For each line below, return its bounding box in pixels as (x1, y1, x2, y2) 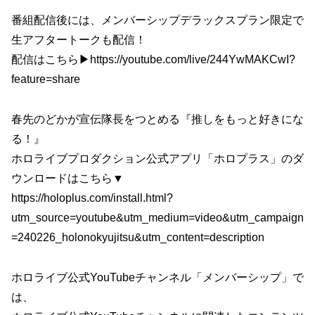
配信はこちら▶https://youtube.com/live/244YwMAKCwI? (11, 53, 295, 66)
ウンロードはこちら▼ (11, 172, 124, 185)
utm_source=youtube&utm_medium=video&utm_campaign (11, 212, 304, 224)
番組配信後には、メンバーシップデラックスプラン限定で (11, 14, 304, 27)
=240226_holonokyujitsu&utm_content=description (11, 231, 264, 244)
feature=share (11, 73, 80, 86)
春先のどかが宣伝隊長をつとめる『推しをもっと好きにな (11, 113, 304, 126)
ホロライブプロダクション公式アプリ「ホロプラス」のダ (11, 153, 304, 165)
